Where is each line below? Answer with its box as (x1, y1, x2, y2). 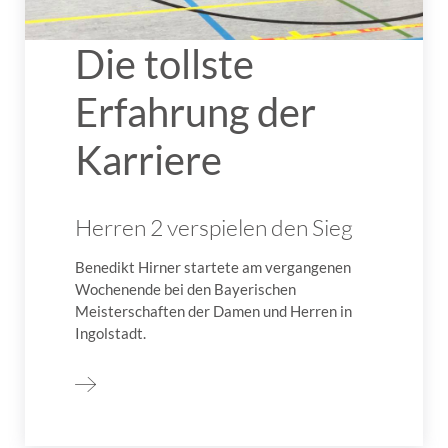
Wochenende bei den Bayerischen (75, 280, 296, 299)
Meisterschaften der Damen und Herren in (75, 302, 352, 321)
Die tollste (75, 40, 254, 89)
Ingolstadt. (75, 324, 146, 343)
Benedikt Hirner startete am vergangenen (75, 258, 351, 277)
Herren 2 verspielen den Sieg (75, 213, 353, 242)
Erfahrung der (75, 88, 316, 137)
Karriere (75, 136, 222, 185)
